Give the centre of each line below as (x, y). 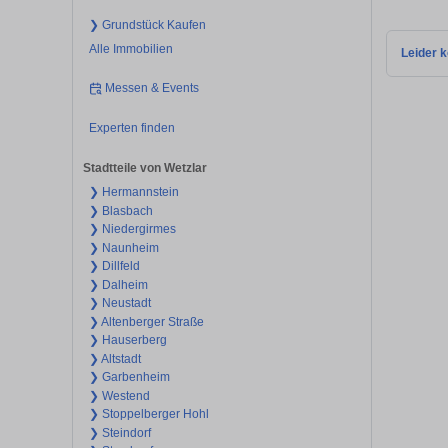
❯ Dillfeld (114, 266)
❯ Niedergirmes (132, 229)
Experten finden (131, 127)
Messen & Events (152, 88)
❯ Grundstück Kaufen (147, 24)
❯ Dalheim (118, 284)
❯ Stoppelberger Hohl (148, 414)
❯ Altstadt (114, 358)
